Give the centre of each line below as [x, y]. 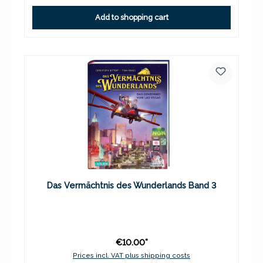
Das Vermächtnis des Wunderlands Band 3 [131, 186]
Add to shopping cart [131, 18]
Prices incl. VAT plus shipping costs [131, 256]
